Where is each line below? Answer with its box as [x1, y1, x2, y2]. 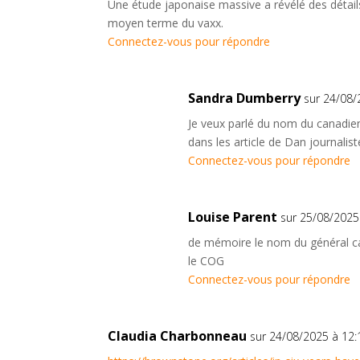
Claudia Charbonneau [108, 327, 247, 346]
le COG [188, 253, 225, 269]
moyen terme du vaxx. [108, 15, 224, 31]
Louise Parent [188, 208, 278, 227]
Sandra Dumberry [188, 89, 301, 108]
